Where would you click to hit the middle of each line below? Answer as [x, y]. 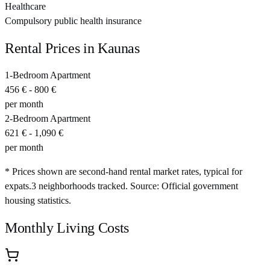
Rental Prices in [51, 49]
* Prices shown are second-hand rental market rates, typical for [124, 172]
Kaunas [118, 49]
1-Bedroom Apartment [48, 75]
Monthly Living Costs [67, 228]
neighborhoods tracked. [82, 186]
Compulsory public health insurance [73, 21]
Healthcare [25, 7]
